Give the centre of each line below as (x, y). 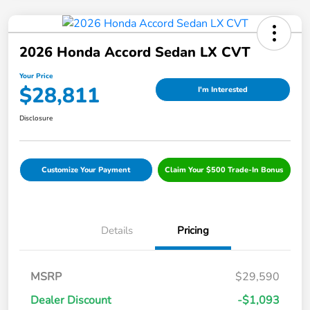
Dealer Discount (71, 301)
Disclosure (36, 119)
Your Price (36, 76)
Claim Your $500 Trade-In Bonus (224, 170)
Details (117, 231)
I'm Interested (223, 89)
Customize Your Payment (86, 170)
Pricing (193, 231)
